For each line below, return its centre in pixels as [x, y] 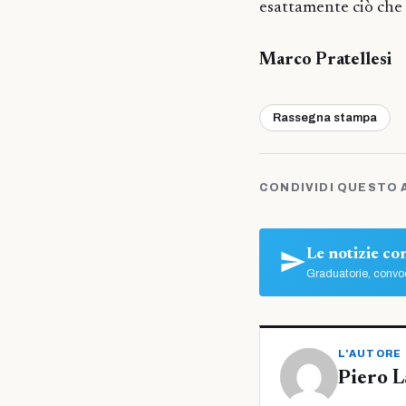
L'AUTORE [370, 353]
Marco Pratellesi [325, 60]
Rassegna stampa [325, 117]
